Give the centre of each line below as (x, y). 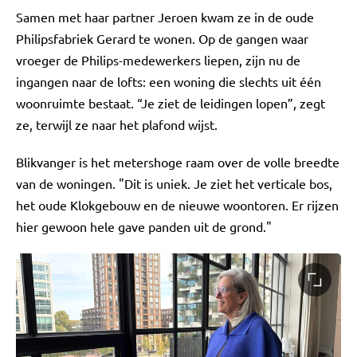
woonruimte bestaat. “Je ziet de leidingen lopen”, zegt (171, 103)
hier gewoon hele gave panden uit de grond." (144, 226)
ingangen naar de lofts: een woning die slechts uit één (169, 81)
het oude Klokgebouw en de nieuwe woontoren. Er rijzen (177, 205)
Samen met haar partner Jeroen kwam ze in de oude (165, 17)
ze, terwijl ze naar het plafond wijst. (117, 124)
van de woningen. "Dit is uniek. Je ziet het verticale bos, (174, 183)
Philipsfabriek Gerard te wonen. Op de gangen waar (162, 38)
